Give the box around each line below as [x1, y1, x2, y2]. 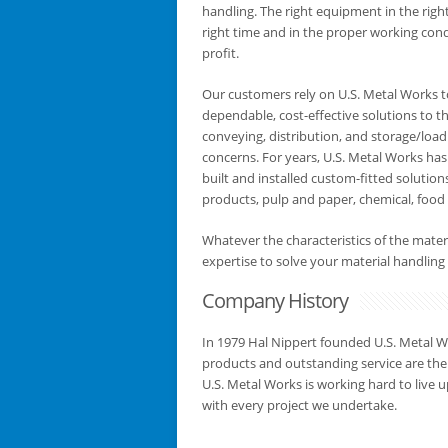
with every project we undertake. [202, 396, 397, 414]
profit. [202, 44, 239, 62]
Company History [202, 287, 348, 314]
